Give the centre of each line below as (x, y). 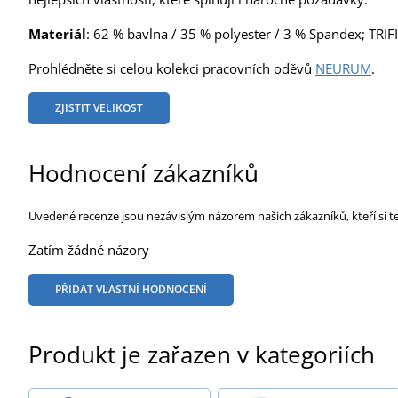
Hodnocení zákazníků (143, 173)
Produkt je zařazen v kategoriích (202, 354)
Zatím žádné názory (89, 249)
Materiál (57, 33)
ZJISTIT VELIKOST (99, 107)
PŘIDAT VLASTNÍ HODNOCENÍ (131, 289)
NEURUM (343, 68)
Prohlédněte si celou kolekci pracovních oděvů (172, 68)
